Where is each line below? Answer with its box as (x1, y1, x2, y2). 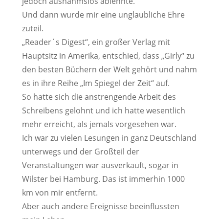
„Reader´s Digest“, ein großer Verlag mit (22, 37, 170, 47)
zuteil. (22, 23, 44, 34)
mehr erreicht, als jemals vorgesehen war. (22, 119, 176, 130)
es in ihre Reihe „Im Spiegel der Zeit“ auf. (22, 78, 170, 88)
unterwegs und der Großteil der (22, 146, 139, 157)
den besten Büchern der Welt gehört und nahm (22, 64, 197, 75)
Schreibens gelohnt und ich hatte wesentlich (22, 105, 185, 116)
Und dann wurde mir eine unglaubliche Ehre (22, 9, 185, 20)
